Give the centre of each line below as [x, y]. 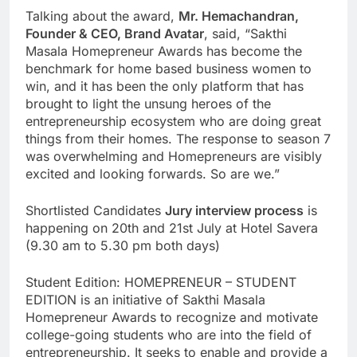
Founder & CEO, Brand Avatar [115, 33]
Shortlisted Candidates [95, 210]
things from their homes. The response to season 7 [178, 138]
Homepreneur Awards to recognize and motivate [172, 317]
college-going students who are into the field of [169, 334]
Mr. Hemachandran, [239, 16]
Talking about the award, [102, 16]
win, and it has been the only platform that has [165, 86]
